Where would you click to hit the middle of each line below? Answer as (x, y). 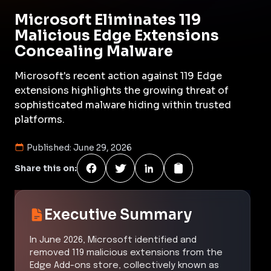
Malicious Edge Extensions (117, 35)
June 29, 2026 (103, 147)
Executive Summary (118, 214)
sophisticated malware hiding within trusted (123, 105)
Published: (50, 147)
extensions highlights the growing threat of (122, 90)
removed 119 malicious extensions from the (126, 253)
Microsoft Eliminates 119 (108, 20)
